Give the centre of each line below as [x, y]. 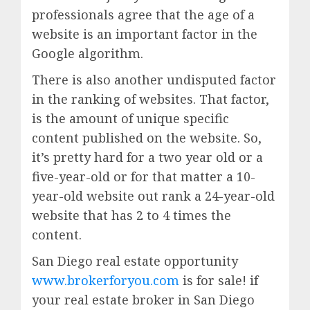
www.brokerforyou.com [107, 281]
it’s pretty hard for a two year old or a [147, 157]
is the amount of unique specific [130, 119]
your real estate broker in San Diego [143, 300]
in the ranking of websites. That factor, [151, 99]
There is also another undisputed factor [154, 80]
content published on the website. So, [147, 138]
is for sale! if [220, 281]
